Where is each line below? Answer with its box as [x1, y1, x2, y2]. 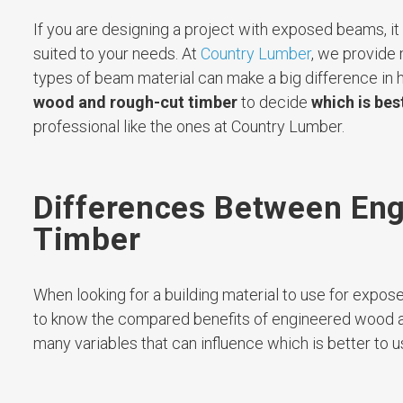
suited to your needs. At [33, 44, 201, 64]
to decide [237, 93, 311, 112]
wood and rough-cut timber [33, 93, 237, 112]
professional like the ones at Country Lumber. [33, 117, 345, 137]
